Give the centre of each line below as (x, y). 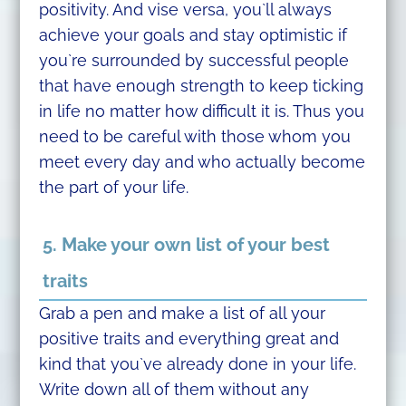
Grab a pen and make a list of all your (182, 313)
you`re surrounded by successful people (193, 60)
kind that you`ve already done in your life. (197, 363)
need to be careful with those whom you (194, 136)
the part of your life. (113, 187)
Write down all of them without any (174, 389)
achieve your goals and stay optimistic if (193, 34)
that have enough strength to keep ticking (201, 85)
